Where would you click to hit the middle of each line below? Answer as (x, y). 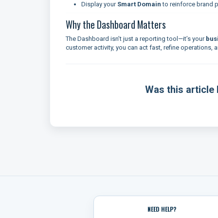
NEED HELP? (162, 209)
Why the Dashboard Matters (116, 25)
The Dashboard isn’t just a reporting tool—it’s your (136, 39)
